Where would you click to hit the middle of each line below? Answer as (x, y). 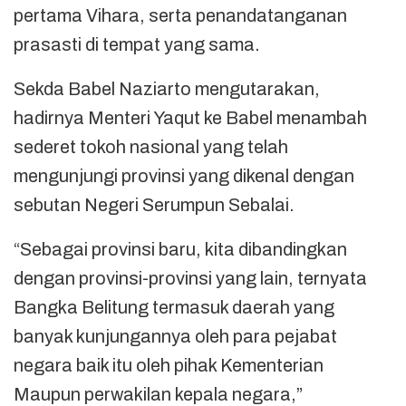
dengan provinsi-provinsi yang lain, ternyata (190, 278)
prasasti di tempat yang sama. (137, 44)
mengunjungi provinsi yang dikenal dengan (184, 175)
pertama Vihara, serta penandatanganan (180, 15)
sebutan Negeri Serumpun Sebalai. (154, 204)
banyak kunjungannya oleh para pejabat (175, 336)
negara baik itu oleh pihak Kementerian (169, 365)
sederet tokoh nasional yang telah (151, 146)
